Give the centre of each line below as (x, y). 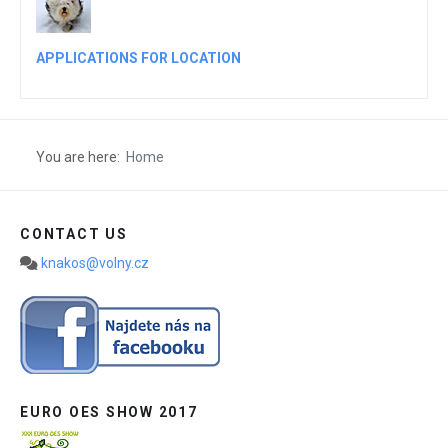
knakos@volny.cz (95, 262)
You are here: (81, 156)
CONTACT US (74, 233)
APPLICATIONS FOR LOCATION (138, 57)
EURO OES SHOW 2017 (109, 411)
